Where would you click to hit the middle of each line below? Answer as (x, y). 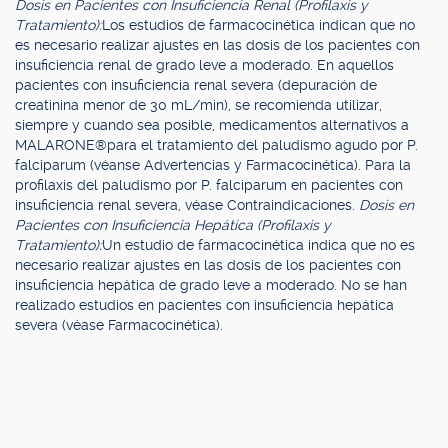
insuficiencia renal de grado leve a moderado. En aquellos (204, 65)
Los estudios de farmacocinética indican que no (258, 25)
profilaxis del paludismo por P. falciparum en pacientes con (209, 185)
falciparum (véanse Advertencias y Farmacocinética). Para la (213, 165)
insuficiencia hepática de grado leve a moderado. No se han (211, 285)
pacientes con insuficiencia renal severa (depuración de (196, 85)
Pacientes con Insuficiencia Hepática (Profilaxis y (173, 225)
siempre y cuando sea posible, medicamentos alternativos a (212, 125)
